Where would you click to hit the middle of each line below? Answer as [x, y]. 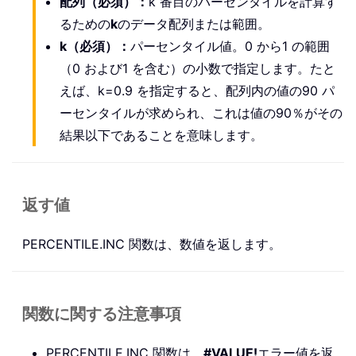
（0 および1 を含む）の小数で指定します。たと [197, 68]
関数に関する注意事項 [102, 314]
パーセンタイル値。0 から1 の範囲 [230, 46]
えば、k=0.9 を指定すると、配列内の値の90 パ [197, 90]
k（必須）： [95, 46]
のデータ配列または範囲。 [194, 23]
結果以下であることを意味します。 [161, 135]
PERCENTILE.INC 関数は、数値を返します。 [152, 244]
